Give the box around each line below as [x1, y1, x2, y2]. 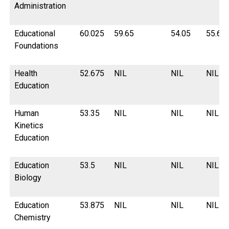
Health [14, 68, 38, 79]
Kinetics [14, 121, 44, 131]
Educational [14, 29, 56, 39]
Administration [14, 1, 66, 11]
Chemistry [14, 213, 51, 223]
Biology [14, 173, 42, 183]
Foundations [14, 41, 59, 51]
